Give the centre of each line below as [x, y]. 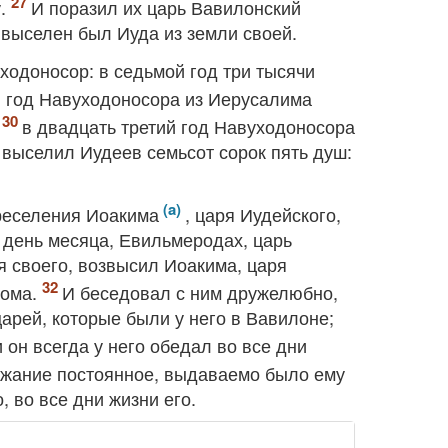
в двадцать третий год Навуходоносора [188, 126]
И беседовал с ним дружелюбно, [200, 292]
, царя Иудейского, [263, 214]
